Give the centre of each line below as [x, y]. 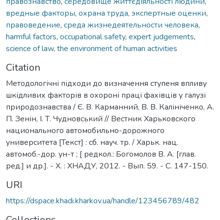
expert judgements [161, 37]
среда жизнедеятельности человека [131, 25]
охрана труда [103, 13]
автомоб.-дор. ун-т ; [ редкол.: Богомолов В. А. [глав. [101, 154]
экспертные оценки [169, 13]
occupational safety [93, 37]
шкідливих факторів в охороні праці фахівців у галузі [106, 95]
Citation [23, 67]
